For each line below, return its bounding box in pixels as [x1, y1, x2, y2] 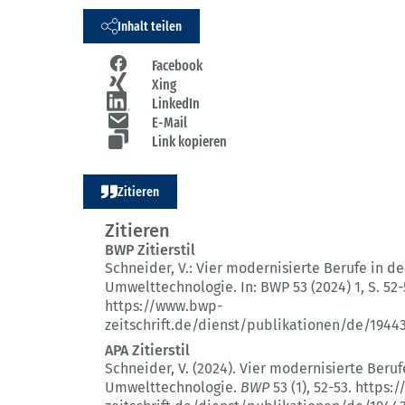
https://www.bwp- [105, 297, 222, 316]
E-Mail [152, 114, 187, 132]
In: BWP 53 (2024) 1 [240, 278, 361, 297]
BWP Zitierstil [105, 241, 195, 259]
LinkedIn [152, 95, 200, 113]
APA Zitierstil [105, 342, 190, 360]
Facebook [152, 57, 202, 75]
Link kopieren [152, 133, 227, 151]
